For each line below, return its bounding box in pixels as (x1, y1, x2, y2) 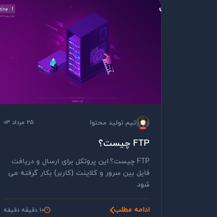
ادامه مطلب (114, 205, 150, 215)
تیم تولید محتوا (90, 118, 136, 127)
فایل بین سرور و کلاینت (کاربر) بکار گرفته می (8, 168, 150, 178)
